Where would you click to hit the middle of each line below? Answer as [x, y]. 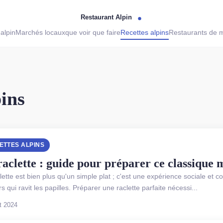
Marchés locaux [40, 33]
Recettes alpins [144, 33]
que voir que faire [93, 33]
